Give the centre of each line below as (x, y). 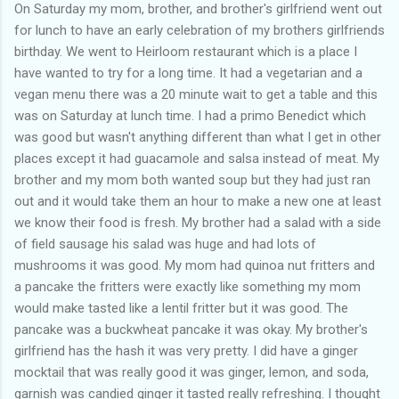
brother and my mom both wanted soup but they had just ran (192, 180)
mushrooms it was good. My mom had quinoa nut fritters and (195, 266)
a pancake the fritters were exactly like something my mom (187, 287)
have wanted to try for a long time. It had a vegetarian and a (188, 73)
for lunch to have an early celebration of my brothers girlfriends (199, 31)
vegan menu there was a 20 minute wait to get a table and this (196, 95)
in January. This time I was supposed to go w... (150, 24)
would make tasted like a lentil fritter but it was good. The (181, 309)
